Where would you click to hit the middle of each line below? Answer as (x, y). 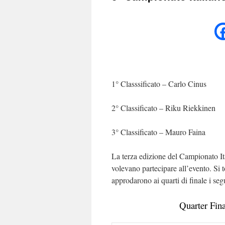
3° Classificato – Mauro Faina (158, 132)
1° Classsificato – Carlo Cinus (159, 84)
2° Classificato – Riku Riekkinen (163, 108)
